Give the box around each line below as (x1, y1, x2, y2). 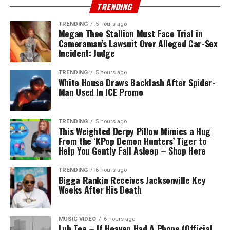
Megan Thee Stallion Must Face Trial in (58, 27, 203, 41)
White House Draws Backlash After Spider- (58, 75, 216, 89)
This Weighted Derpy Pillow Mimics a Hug (58, 124, 210, 138)
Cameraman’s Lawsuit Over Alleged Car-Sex (58, 36, 218, 50)
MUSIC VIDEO (58, 216, 96, 223)
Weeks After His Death (58, 183, 142, 197)
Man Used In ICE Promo (58, 85, 143, 99)
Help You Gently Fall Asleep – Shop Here (58, 144, 206, 158)
